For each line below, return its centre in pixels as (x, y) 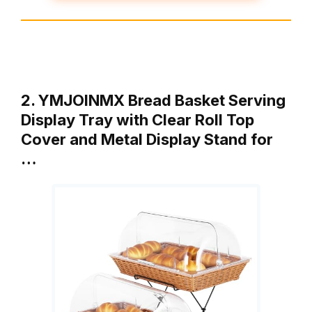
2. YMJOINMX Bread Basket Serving (153, 101)
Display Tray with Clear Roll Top (138, 120)
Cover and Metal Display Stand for (147, 140)
